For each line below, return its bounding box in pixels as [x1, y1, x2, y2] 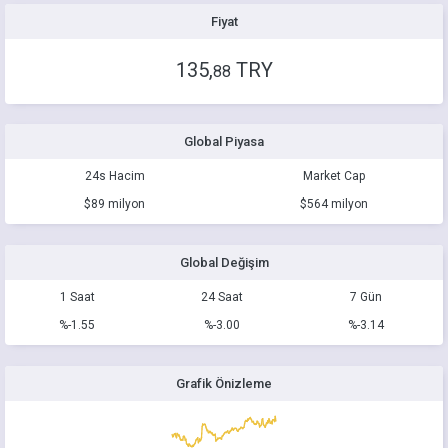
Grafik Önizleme [176, 375, 272, 391]
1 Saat [59, 289, 95, 304]
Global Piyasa [184, 134, 264, 149]
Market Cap [302, 169, 365, 183]
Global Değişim [179, 254, 269, 270]
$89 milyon [84, 197, 145, 211]
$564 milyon [299, 197, 368, 211]
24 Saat [200, 289, 243, 304]
